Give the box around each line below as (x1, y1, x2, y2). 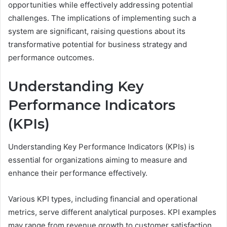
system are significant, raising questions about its (8, 26, 185, 36)
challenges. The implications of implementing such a (8, 13, 196, 23)
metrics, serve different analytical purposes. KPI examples (8, 207, 216, 217)
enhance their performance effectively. (8, 168, 147, 178)
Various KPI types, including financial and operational (8, 194, 198, 204)
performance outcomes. (8, 53, 94, 63)
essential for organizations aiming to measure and (8, 155, 187, 165)
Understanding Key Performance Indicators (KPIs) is (8, 141, 195, 152)
